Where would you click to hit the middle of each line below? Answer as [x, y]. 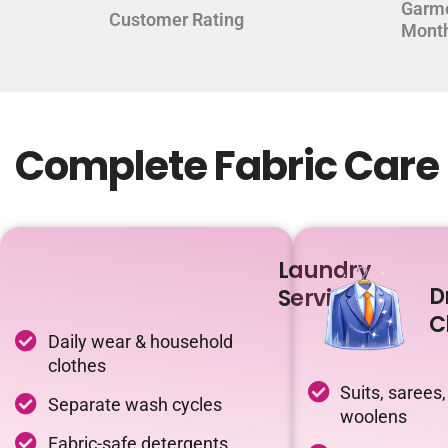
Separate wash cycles [134, 405]
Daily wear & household [140, 342]
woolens [373, 416]
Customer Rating [176, 20]
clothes [76, 366]
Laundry [323, 271]
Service [317, 299]
